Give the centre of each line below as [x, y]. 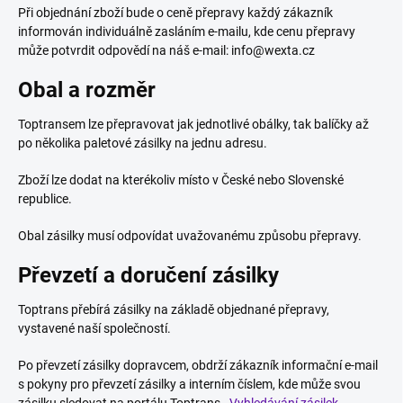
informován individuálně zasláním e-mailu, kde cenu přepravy [187, 31]
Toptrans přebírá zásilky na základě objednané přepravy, [174, 309]
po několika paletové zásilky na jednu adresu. [143, 143]
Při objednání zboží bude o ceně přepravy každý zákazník [175, 13]
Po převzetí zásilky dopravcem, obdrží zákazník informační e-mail [198, 365]
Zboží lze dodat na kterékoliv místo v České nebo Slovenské [181, 180]
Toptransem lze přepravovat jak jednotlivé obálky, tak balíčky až [193, 124]
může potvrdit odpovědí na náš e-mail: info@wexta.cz [166, 50]
